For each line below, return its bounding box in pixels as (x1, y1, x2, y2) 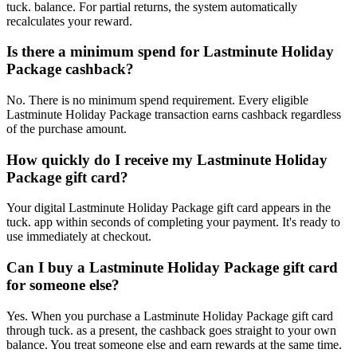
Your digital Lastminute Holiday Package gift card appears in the (6, 201, 331, 215)
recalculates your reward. (6, 14, 132, 28)
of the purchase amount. (6, 122, 127, 136)
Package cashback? (6, 61, 134, 78)
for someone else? (6, 277, 120, 294)
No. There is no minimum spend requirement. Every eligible (6, 93, 308, 108)
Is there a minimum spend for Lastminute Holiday (6, 43, 334, 61)
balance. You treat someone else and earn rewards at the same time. (6, 337, 342, 351)
